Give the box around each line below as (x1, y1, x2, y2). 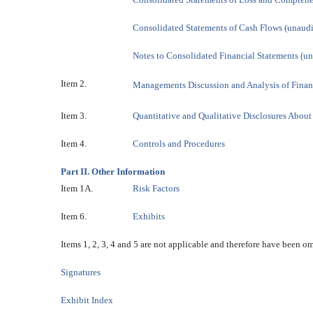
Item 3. (61, 110, 87, 121)
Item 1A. (61, 183, 93, 194)
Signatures (61, 267, 101, 277)
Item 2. (61, 78, 87, 89)
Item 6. (61, 211, 87, 221)
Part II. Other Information (61, 166, 165, 177)
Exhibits (133, 211, 165, 221)
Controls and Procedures (133, 138, 225, 149)
